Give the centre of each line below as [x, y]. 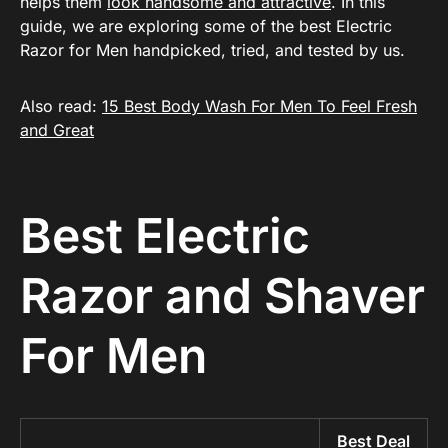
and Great [57, 130]
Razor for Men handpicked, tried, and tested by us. [212, 50]
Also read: [61, 106]
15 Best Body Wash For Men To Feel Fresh [259, 106]
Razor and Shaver [222, 295]
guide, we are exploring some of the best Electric [206, 26]
